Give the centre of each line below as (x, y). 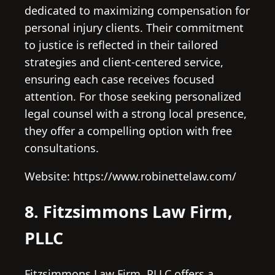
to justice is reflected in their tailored (121, 45)
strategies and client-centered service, (124, 62)
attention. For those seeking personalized (133, 96)
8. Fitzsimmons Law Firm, (129, 212)
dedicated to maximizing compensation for (137, 10)
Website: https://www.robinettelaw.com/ (130, 176)
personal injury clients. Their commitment (134, 27)
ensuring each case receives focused (119, 79)
